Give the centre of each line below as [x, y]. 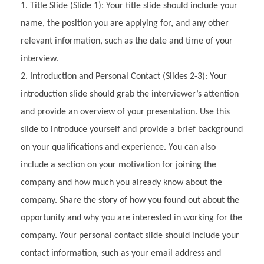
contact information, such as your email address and [121, 254]
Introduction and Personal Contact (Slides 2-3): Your [128, 77]
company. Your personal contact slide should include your [130, 236]
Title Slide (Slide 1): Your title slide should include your [134, 6]
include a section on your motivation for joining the [118, 165]
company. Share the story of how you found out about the [130, 201]
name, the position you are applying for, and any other [125, 24]
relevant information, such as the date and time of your [127, 42]
